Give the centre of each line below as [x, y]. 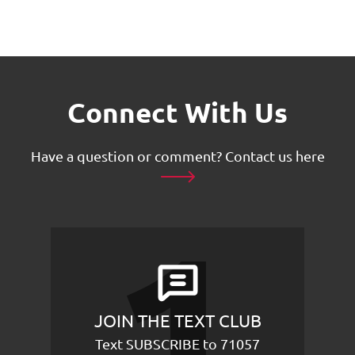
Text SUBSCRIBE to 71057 [177, 344]
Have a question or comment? [128, 156]
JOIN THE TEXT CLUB [177, 320]
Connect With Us [177, 112]
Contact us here [275, 156]
